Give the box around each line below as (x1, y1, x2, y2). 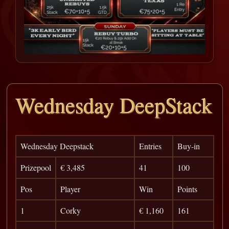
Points (177, 183, 197, 194)
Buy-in (177, 140, 200, 151)
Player (60, 183, 80, 194)
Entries (139, 140, 162, 151)
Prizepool (20, 162, 51, 173)
